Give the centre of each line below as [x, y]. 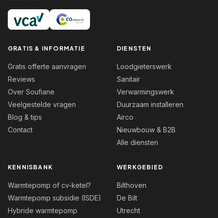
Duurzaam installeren [150, 104]
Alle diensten [137, 142]
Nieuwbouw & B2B [146, 129]
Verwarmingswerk [145, 91]
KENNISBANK [30, 167]
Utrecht [128, 210]
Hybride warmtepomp [43, 210]
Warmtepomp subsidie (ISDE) [54, 198]
